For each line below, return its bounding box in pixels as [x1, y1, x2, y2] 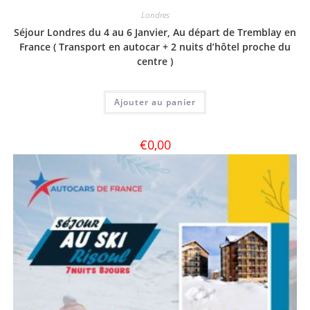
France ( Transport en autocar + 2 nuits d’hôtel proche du [19, 40, 291, 54]
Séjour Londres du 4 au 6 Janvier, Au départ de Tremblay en [14, 26, 296, 39]
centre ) [137, 55, 173, 69]
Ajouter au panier [114, 96, 196, 109]
